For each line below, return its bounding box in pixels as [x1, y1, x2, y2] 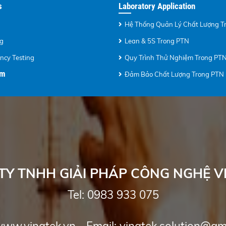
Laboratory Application [119, 1, 196, 11]
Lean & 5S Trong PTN [125, 37, 190, 45]
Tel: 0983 [67, 188, 117, 202]
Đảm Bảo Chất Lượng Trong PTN [125, 70, 224, 78]
